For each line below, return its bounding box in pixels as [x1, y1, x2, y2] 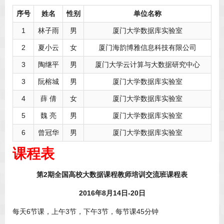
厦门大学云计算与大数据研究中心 [95, 60, 200, 69]
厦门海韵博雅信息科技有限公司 [98, 43, 196, 52]
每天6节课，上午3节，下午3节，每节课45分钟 [12, 207, 158, 216]
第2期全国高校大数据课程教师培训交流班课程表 [36, 170, 187, 179]
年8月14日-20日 [94, 189, 145, 197]
